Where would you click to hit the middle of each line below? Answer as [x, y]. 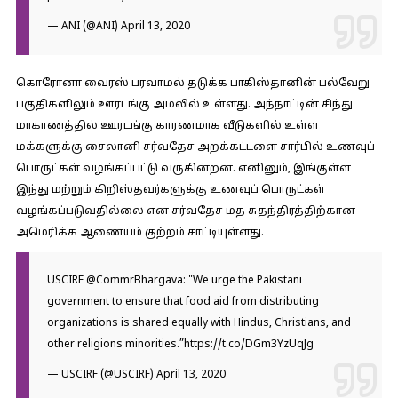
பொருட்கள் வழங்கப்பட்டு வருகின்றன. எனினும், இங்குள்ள [183, 169]
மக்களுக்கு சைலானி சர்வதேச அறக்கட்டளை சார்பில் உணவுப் [195, 147]
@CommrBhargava [134, 281]
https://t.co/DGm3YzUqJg [248, 345]
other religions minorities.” [115, 345]
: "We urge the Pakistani [242, 281]
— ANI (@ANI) [84, 27]
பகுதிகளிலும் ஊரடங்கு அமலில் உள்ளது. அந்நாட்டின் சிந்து [184, 105]
